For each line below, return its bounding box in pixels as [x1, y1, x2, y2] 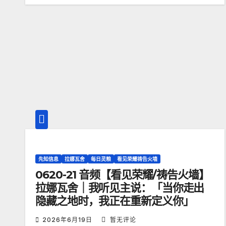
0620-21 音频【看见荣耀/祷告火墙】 [35, 168, 209, 182]
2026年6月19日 [42, 216, 94, 224]
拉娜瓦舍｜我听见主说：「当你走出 [35, 181, 204, 195]
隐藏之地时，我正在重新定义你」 [35, 194, 194, 208]
